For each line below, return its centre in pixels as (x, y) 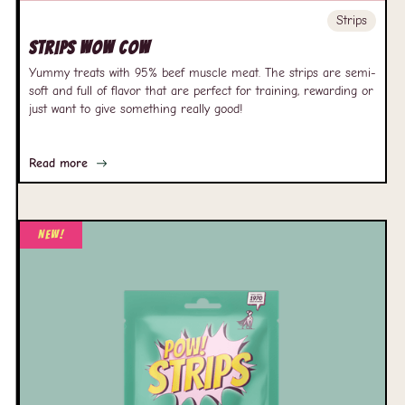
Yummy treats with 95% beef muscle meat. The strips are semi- (202, 73)
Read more (58, 163)
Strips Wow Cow (89, 48)
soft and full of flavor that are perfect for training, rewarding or (201, 91)
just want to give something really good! (136, 109)
